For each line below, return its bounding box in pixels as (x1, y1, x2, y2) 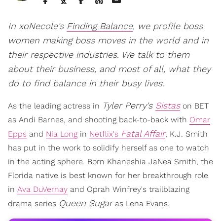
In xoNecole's (8, 21, 67, 32)
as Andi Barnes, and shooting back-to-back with (8, 115, 189, 125)
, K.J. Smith (165, 129, 208, 139)
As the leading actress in (8, 101, 102, 111)
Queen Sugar (59, 198, 112, 209)
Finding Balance (67, 21, 133, 32)
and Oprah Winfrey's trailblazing (68, 184, 189, 194)
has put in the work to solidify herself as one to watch (8, 143, 209, 153)
